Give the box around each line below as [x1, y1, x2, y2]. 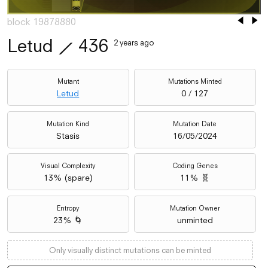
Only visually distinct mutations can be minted [49, 245, 212, 255]
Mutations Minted [167, 77, 222, 86]
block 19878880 [7, 15, 76, 28]
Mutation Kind [47, 119, 90, 128]
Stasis [56, 130, 80, 141]
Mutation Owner [169, 203, 220, 212]
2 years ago [114, 37, 154, 47]
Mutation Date [173, 119, 217, 128]
